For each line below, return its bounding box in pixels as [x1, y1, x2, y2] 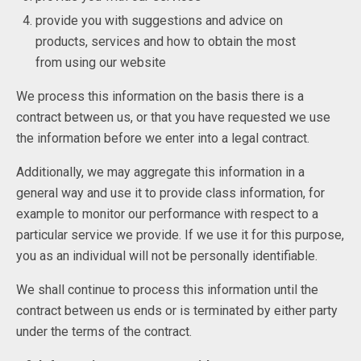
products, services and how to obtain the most [35, 33, 297, 49]
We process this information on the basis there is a [16, 88, 304, 104]
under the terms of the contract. [16, 323, 192, 339]
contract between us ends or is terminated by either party [16, 302, 338, 318]
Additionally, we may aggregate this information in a [16, 164, 305, 180]
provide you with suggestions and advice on [35, 12, 284, 28]
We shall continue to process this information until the [16, 281, 318, 297]
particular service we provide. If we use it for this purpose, [16, 226, 344, 243]
